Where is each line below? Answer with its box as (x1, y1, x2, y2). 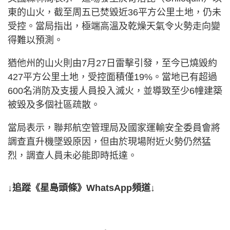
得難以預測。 (8, 35, 63, 46)
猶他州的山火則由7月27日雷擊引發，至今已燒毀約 (8, 58, 217, 69)
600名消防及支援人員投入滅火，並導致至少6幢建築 (8, 86, 222, 97)
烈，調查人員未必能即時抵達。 (8, 150, 137, 161)
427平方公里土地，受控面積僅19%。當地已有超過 (8, 72, 217, 83)
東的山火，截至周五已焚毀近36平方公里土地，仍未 (8, 7, 221, 18)
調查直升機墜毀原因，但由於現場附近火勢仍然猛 (8, 137, 211, 147)
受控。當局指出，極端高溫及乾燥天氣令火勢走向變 (8, 21, 220, 32)
